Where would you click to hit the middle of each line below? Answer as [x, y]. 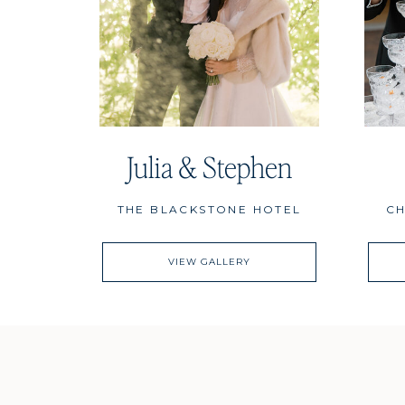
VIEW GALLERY [209, 262]
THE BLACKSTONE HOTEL [209, 209]
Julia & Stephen [209, 166]
